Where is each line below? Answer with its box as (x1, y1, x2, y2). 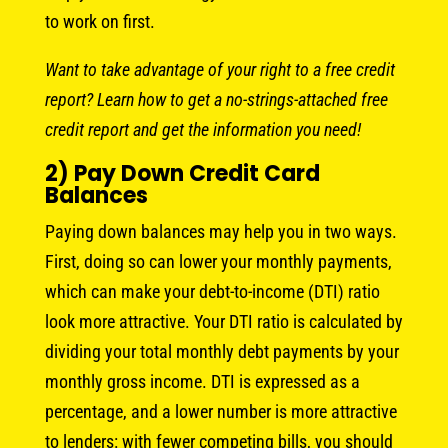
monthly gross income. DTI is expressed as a (44, 370, 360, 392)
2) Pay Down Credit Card (44, 157, 320, 189)
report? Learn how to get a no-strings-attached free (44, 88, 388, 110)
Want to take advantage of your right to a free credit (44, 58, 395, 80)
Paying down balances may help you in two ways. (44, 220, 397, 242)
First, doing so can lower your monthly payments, (44, 250, 392, 272)
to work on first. (44, 10, 155, 32)
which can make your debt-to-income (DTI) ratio (44, 280, 380, 302)
